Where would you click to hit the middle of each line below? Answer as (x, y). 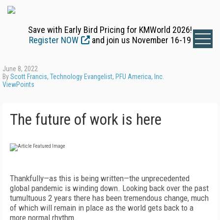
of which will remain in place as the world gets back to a (102, 208)
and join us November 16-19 (140, 40)
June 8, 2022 (20, 69)
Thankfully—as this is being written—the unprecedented (100, 178)
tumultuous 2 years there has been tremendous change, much (109, 198)
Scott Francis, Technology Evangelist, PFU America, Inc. (87, 77)
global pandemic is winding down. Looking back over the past (109, 188)
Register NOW (54, 40)
